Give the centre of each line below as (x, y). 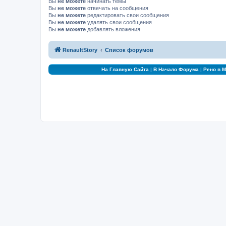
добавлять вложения (113, 29)
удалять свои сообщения (119, 22)
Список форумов (129, 50)
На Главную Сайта (125, 69)
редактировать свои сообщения (127, 15)
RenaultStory (80, 50)
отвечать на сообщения (117, 8)
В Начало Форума (176, 69)
